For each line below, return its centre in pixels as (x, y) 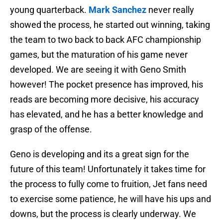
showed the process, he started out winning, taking (110, 25)
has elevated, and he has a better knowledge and (107, 114)
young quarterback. (49, 10)
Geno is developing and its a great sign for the (100, 154)
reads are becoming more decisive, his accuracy (105, 100)
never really (170, 10)
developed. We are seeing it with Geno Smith (98, 70)
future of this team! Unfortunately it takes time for (108, 169)
